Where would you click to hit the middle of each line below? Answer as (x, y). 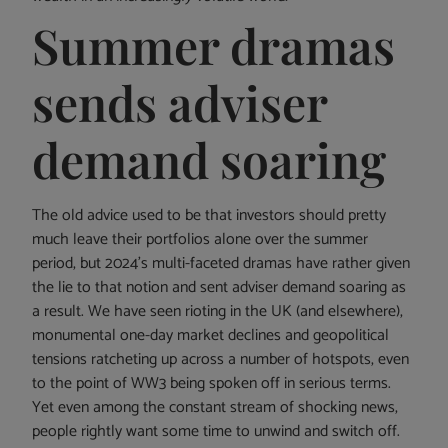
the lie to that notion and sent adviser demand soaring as (219, 288)
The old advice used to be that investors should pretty (209, 216)
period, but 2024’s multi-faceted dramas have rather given (221, 264)
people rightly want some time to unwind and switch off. (216, 432)
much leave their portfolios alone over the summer (200, 240)
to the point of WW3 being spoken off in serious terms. (212, 384)
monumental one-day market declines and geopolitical (211, 336)
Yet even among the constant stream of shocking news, (215, 408)
